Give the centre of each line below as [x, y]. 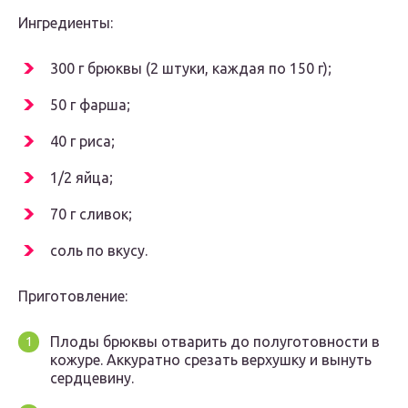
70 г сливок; [91, 214]
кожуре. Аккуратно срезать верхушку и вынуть [211, 360]
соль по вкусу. [99, 251]
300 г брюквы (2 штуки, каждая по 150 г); [191, 69]
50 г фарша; [90, 105]
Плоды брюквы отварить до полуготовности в [215, 342]
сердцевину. [92, 378]
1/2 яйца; [82, 178]
